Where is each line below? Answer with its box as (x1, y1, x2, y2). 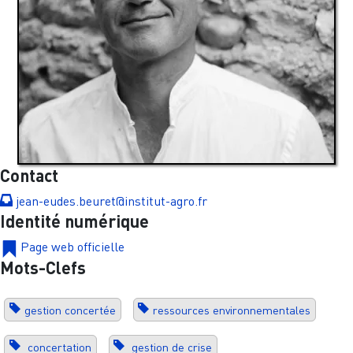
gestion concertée (24, 303, 116, 317)
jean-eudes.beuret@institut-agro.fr (16, 193, 207, 210)
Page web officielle (20, 239, 124, 255)
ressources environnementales (153, 303, 311, 317)
